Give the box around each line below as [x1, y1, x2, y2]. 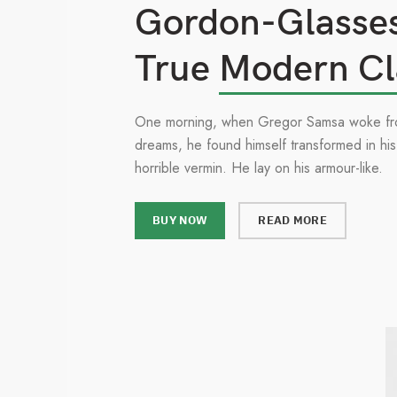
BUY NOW [152, 212, 208, 228]
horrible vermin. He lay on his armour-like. [135, 157, 384, 178]
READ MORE [258, 212, 327, 228]
